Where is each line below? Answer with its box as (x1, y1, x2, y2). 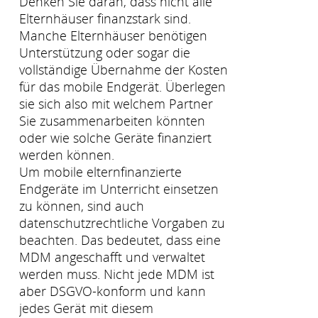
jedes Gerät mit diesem (19, 299, 153, 317)
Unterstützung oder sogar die (19, 43, 190, 61)
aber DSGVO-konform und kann (19, 282, 206, 300)
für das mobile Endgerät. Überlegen (19, 77, 226, 95)
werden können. (19, 146, 114, 163)
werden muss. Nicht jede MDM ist (19, 265, 214, 283)
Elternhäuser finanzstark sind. (19, 9, 191, 27)
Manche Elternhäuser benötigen (19, 26, 207, 44)
